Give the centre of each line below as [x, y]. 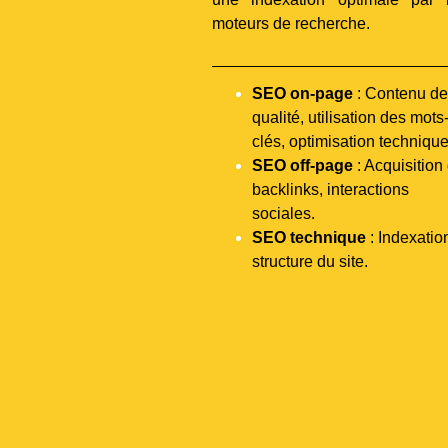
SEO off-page [302, 165]
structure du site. [310, 261]
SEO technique [309, 237]
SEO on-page [302, 93]
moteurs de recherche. [291, 24]
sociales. [283, 213]
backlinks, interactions [330, 189]
